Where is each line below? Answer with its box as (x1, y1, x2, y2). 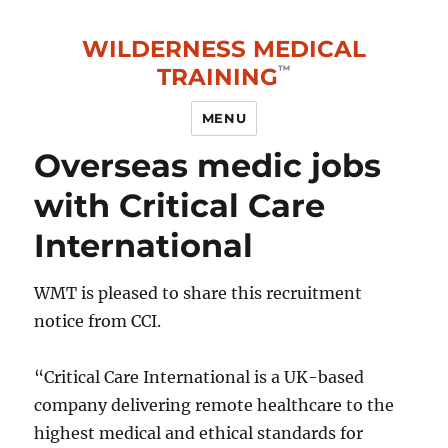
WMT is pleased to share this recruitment (34, 282, 363, 303)
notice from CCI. (34, 310, 162, 331)
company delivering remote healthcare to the (34, 394, 395, 415)
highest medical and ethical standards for (34, 422, 364, 443)
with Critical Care (34, 186, 326, 226)
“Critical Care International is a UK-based (34, 366, 365, 387)
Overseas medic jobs (34, 146, 382, 186)
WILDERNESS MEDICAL (82, 35, 366, 64)
